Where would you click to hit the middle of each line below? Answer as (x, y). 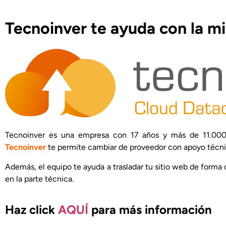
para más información (150, 209)
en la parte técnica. (39, 179)
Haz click (32, 209)
